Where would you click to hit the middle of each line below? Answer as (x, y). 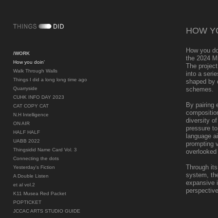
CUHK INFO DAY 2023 (38, 97)
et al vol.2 (24, 184)
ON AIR (21, 123)
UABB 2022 (26, 141)
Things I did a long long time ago (50, 79)
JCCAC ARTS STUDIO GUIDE (46, 211)
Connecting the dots (36, 158)
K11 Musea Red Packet (39, 193)
